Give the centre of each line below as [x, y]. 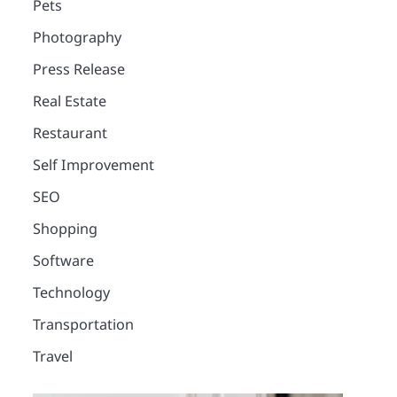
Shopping [65, 228]
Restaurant [70, 132]
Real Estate [69, 101]
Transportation [83, 324]
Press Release [78, 69]
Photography [77, 37]
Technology [71, 292]
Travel [52, 356]
